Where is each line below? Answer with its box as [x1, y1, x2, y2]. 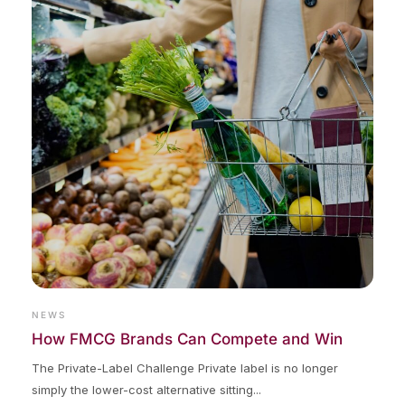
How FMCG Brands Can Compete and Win [32, 329, 343, 348]
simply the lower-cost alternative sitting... [32, 381, 261, 397]
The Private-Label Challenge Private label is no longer [32, 360, 338, 375]
